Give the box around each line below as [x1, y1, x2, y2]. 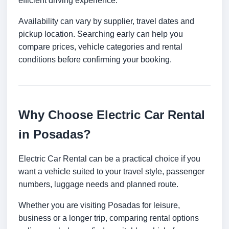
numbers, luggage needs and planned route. [18, 180, 178, 189]
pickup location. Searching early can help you [18, 30, 183, 39]
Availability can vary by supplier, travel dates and [18, 17, 194, 26]
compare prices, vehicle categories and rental [18, 42, 182, 52]
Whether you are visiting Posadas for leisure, [18, 201, 180, 210]
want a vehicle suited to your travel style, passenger [18, 167, 204, 176]
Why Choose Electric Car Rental [18, 108, 205, 122]
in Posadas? [18, 127, 91, 142]
